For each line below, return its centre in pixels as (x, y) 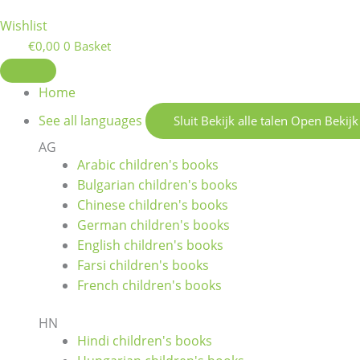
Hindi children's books (145, 341)
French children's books (149, 286)
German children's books (153, 225)
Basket (92, 46)
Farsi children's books (143, 266)
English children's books (150, 245)
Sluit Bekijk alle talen (231, 121)
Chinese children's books (153, 205)
